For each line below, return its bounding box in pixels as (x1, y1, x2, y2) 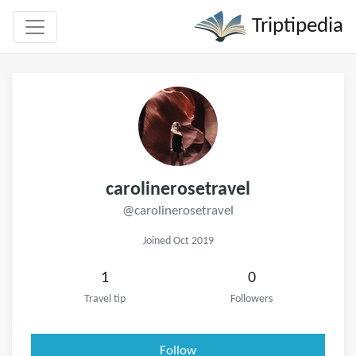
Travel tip (83, 294, 126, 304)
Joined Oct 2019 (142, 236, 214, 246)
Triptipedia (247, 15, 343, 37)
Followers (230, 294, 273, 304)
